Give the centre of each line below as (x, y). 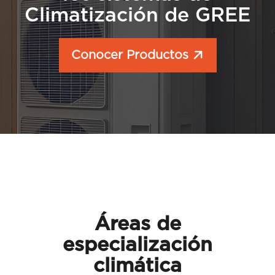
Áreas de (137, 224)
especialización (137, 245)
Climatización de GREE (137, 16)
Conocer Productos (131, 56)
